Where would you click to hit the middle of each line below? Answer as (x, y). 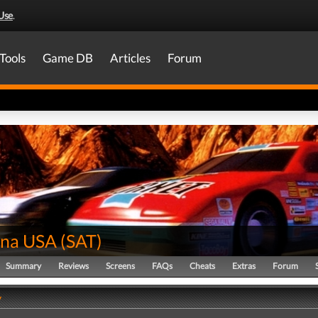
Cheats (202, 266)
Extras (244, 266)
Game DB (68, 58)
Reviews (73, 266)
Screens (120, 266)
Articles (130, 58)
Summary (23, 266)
